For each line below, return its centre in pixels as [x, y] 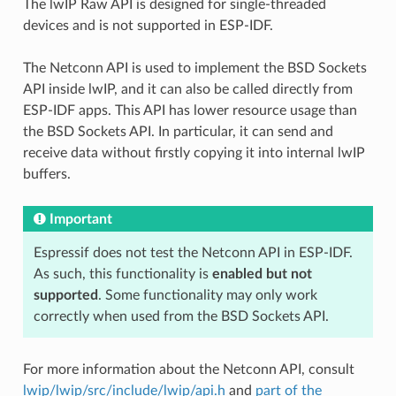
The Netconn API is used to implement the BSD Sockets [194, 68]
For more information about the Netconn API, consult [188, 369]
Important [80, 219]
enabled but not [262, 274]
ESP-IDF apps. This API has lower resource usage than [190, 110]
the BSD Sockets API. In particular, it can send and [178, 131]
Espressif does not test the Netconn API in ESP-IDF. [193, 252]
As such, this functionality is [122, 274]
